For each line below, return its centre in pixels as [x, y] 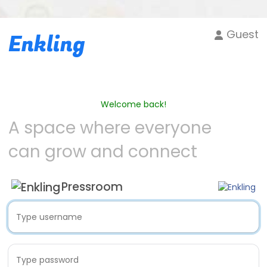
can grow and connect [103, 152]
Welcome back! [133, 104]
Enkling [46, 44]
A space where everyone [110, 128]
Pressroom [92, 187]
